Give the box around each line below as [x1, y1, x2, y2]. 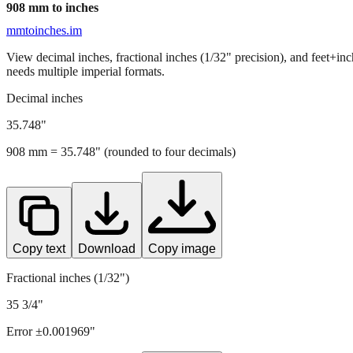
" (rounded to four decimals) [95, 144, 236, 158]
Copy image [148, 241, 216, 255]
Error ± [6, 324, 43, 338]
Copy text [13, 241, 65, 255]
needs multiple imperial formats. [6, 64, 165, 78]
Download [78, 241, 136, 255]
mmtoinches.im [6, 23, 82, 37]
